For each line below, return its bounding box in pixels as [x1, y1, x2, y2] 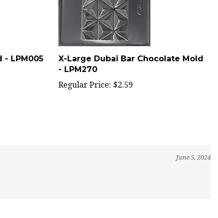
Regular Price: [58, 70, 111, 79]
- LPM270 [58, 54, 97, 64]
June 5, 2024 [176, 144, 211, 151]
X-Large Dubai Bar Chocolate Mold [58, 44, 203, 53]
